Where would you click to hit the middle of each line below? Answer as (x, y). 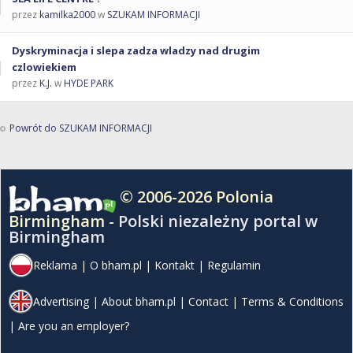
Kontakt (175, 265)
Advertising (61, 301)
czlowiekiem (44, 67)
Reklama (55, 265)
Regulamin (234, 265)
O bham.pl (116, 265)
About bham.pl (139, 301)
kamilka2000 (67, 14)
